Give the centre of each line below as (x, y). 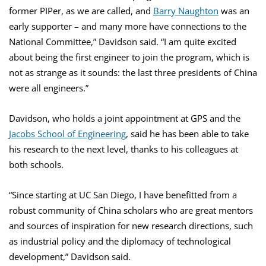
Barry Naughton (186, 11)
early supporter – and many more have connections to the (128, 26)
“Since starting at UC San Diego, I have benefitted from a (123, 195)
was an (234, 11)
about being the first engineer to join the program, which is (129, 57)
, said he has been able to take (187, 134)
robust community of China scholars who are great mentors (131, 210)
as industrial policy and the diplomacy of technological (120, 241)
